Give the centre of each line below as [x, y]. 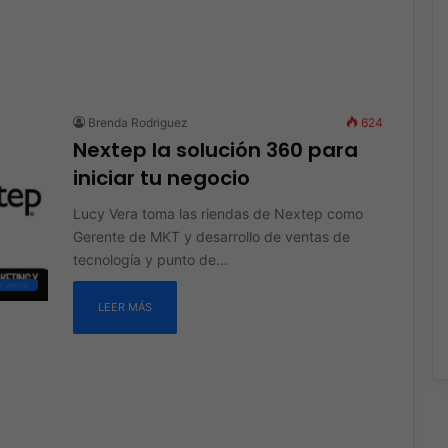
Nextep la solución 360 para [215, 149]
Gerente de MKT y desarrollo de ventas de [211, 236]
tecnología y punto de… [150, 259]
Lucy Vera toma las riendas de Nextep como [217, 213]
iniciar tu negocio [161, 177]
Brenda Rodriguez [137, 122]
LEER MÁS [124, 306]
